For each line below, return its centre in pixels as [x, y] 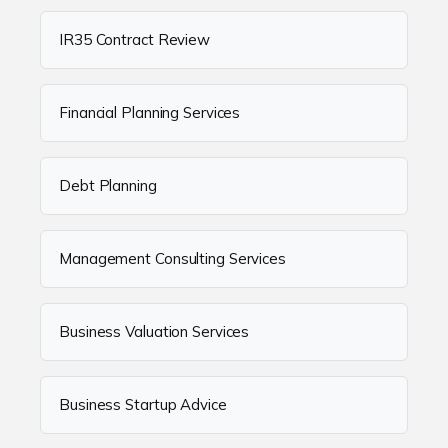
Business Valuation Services [154, 332]
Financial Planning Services [150, 113]
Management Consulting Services [172, 259]
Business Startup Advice [143, 405]
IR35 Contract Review [134, 40]
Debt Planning [108, 186]
